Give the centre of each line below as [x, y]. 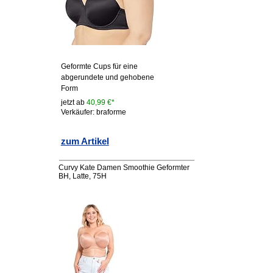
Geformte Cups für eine [99, 67]
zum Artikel [85, 141]
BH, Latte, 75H [82, 176]
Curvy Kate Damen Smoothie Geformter [124, 167]
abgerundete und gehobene [107, 78]
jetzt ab [73, 103]
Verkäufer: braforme [93, 112]
